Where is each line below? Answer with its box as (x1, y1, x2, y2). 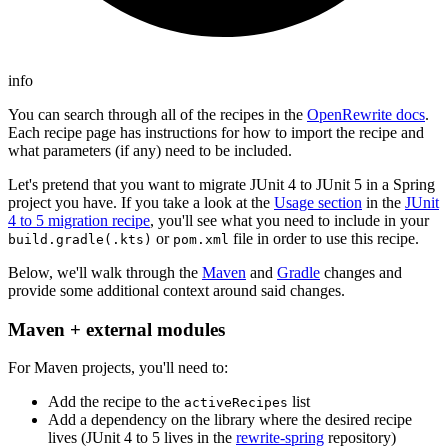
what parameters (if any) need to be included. (8, 142, 292, 159)
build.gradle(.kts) (8, 232, 152, 247)
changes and (320, 264, 402, 281)
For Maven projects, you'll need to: (8, 359, 228, 377)
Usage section (274, 194, 362, 211)
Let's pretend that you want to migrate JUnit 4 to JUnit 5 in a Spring (8, 176, 435, 193)
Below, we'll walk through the (8, 264, 202, 281)
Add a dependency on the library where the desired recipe (48, 411, 412, 429)
